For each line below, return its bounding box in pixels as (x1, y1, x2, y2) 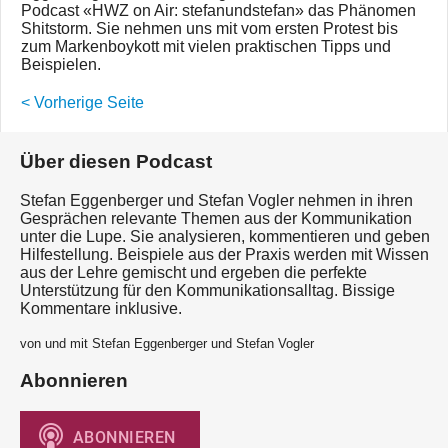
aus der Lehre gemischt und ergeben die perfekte (20, 263, 367, 281)
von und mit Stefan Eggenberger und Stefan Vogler (20, 335, 314, 351)
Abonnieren (20, 370, 128, 392)
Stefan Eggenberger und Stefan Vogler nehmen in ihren (20, 191, 413, 209)
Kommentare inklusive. (20, 299, 182, 317)
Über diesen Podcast (20, 150, 212, 172)
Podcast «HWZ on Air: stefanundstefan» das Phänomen (21, 2, 416, 20)
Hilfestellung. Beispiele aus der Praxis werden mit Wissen (20, 245, 429, 263)
